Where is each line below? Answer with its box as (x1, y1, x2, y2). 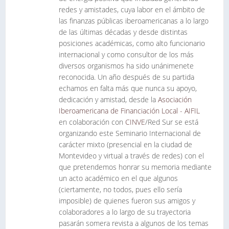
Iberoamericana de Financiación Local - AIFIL (59, 106, 200, 116)
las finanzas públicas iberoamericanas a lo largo (59, 16, 209, 26)
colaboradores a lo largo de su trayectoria (59, 207, 191, 217)
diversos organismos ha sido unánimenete (59, 61, 194, 71)
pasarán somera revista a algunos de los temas (59, 218, 209, 228)
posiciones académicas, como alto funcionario (59, 38, 205, 48)
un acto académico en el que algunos (59, 173, 178, 183)
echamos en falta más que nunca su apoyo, (59, 83, 197, 93)
